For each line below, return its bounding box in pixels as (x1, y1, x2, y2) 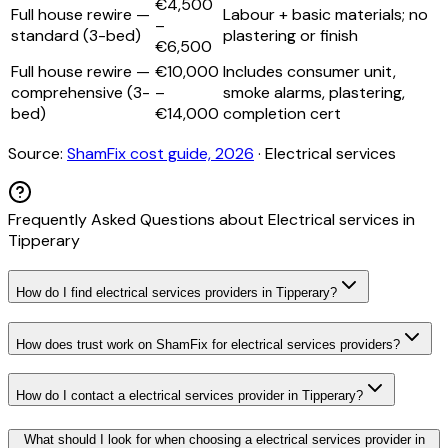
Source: (8, 143, 63, 165)
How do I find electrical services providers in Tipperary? (16, 284, 337, 300)
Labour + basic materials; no (223, 4, 428, 26)
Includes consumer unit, (223, 61, 396, 83)
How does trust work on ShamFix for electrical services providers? (16, 336, 400, 352)
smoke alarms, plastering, (223, 82, 405, 104)
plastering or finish (223, 25, 358, 47)
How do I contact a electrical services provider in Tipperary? (16, 388, 363, 404)
